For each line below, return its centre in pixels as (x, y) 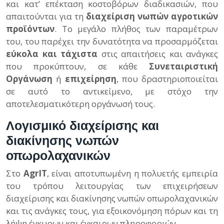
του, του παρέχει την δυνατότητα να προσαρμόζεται (112, 41)
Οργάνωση (29, 79)
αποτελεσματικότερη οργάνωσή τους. (80, 104)
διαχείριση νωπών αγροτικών (152, 16)
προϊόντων (30, 29)
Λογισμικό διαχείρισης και (82, 125)
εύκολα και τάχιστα (52, 54)
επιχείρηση (90, 79)
